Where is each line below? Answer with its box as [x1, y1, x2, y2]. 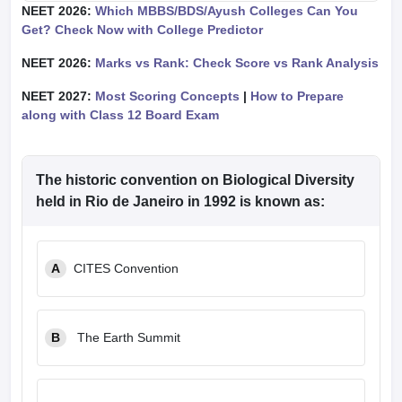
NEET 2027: [22, 89, 95, 103]
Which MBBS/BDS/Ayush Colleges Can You [95, 4, 358, 18]
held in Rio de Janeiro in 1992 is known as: [36, 194, 328, 209]
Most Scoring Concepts [95, 89, 240, 103]
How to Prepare [247, 89, 344, 103]
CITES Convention [74, 261, 179, 275]
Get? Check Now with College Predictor [22, 22, 263, 37]
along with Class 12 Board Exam [22, 108, 219, 122]
